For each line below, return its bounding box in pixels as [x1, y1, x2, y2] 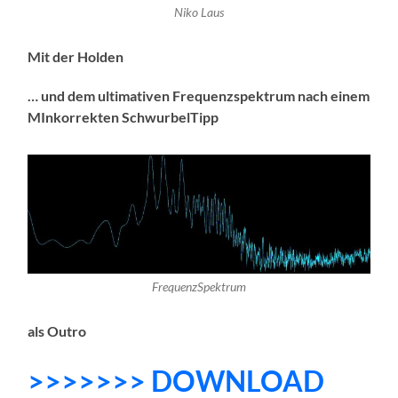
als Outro [28, 322, 87, 339]
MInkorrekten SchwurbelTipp [28, 108, 219, 126]
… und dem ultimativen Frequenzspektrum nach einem [28, 87, 370, 105]
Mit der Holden [28, 48, 124, 66]
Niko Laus [173, 5, 224, 20]
